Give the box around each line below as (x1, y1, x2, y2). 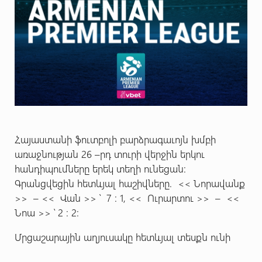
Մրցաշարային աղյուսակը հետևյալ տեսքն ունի (14, 230, 230, 243)
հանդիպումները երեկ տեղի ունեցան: (14, 162, 186, 175)
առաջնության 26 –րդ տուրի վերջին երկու (14, 147, 205, 160)
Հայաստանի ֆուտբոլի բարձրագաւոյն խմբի (14, 133, 216, 146)
